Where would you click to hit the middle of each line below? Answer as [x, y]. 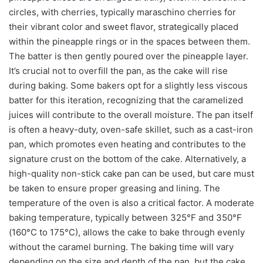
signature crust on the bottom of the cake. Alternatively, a [127, 159]
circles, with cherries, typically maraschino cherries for [122, 12]
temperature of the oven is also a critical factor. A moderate [131, 203]
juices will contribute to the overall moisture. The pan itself [131, 114]
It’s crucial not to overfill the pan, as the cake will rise [118, 70]
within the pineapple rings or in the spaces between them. [129, 41]
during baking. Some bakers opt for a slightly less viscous [128, 85]
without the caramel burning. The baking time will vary [121, 247]
